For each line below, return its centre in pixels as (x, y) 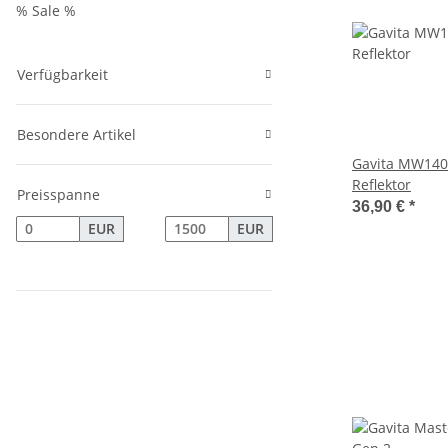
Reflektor (381, 184)
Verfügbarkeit (62, 74)
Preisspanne (58, 194)
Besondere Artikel (76, 134)
